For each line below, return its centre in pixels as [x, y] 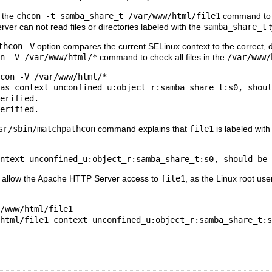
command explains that [142, 129]
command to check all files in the [162, 57]
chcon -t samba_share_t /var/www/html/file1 [118, 16]
